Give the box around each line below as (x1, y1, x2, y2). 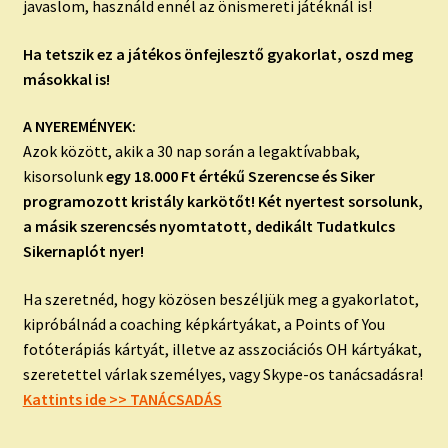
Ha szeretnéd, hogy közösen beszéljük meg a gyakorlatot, (22, 288, 419, 309)
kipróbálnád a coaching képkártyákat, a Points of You (22, 313, 385, 334)
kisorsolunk (22, 166, 106, 187)
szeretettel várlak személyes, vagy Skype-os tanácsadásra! (22, 363, 423, 384)
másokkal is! (22, 68, 110, 89)
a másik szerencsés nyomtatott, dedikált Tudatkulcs (22, 216, 395, 237)
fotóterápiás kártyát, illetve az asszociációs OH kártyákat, (22, 338, 422, 359)
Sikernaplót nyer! (22, 241, 144, 262)
